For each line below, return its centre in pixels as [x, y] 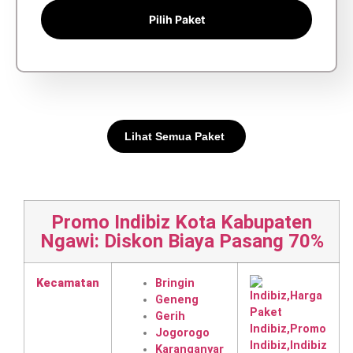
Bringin [175, 283]
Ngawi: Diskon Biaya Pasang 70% [182, 241]
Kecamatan [68, 283]
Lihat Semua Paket [175, 136]
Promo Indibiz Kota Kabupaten [182, 222]
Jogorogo [182, 333]
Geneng [177, 299]
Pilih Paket [176, 19]
